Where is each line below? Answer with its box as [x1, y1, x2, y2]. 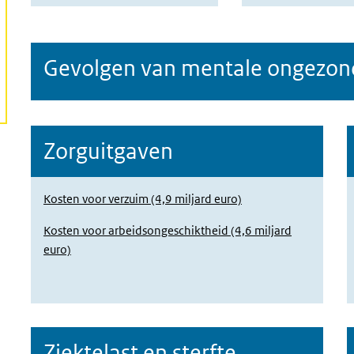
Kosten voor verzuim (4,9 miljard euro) [43, 191, 242, 206]
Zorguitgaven [43, 137, 173, 164]
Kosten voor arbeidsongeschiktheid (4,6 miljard [43, 223, 292, 238]
